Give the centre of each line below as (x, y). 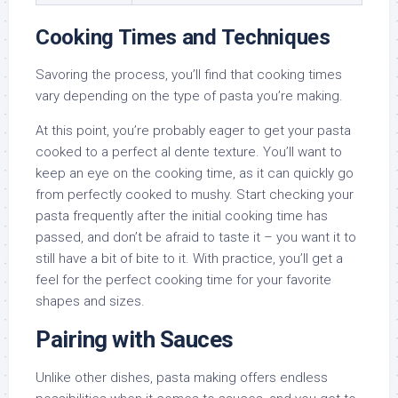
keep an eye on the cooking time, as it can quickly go (195, 174)
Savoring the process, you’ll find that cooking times (189, 75)
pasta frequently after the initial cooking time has (182, 216)
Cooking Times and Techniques (183, 38)
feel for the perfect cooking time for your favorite (183, 280)
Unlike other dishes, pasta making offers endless (182, 378)
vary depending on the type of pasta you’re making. (189, 96)
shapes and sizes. (90, 302)
